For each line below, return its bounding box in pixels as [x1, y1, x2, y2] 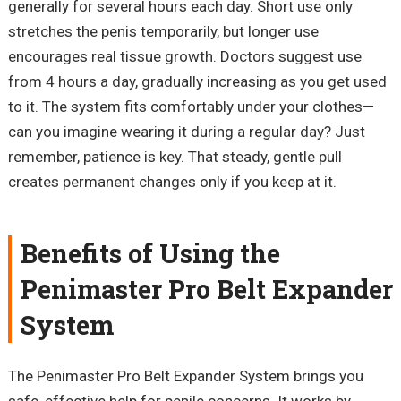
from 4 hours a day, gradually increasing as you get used [7, 72, 387, 90]
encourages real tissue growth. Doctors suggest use [7, 47, 362, 65]
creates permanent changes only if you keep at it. [7, 172, 337, 191]
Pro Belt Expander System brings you [113, 366, 363, 385]
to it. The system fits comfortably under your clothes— [7, 97, 374, 115]
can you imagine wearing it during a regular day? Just [7, 122, 365, 141]
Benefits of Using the [20, 235, 280, 270]
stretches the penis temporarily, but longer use [7, 21, 319, 40]
